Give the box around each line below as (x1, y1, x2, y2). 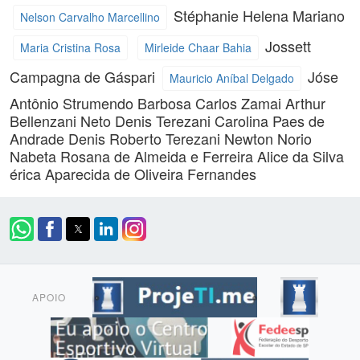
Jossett (265, 35, 311, 56)
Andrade (10, 127, 68, 149)
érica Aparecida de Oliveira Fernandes (10, 162, 256, 184)
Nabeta (10, 145, 60, 166)
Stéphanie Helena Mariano (174, 4, 345, 26)
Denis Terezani (115, 109, 215, 131)
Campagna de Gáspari (10, 65, 159, 87)
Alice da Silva (257, 145, 344, 166)
